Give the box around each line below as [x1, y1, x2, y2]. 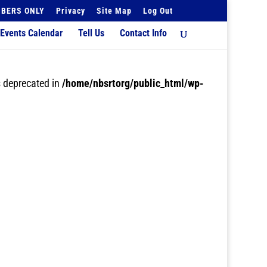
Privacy [56, 5, 86, 15]
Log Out [143, 5, 173, 15]
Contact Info [120, 27, 167, 39]
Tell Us [78, 27, 105, 39]
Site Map [97, 5, 132, 15]
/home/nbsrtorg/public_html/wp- [62, 77, 204, 89]
